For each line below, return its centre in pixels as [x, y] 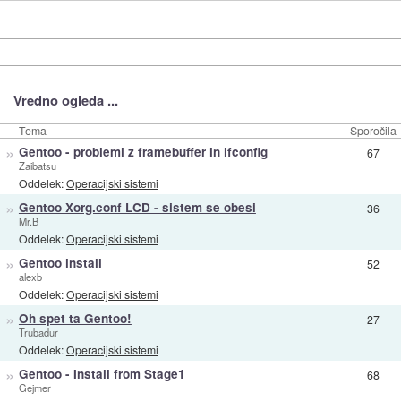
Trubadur [38, 333]
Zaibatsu [37, 166]
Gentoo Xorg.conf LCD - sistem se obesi [137, 208]
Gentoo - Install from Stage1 [102, 374]
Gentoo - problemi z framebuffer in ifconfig [143, 152]
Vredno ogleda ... [65, 101]
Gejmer [34, 388]
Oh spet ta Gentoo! [75, 319]
